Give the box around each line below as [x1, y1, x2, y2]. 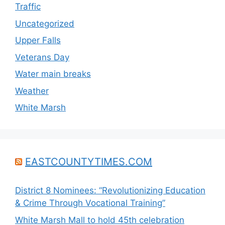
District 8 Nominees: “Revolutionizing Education [15, 185, 205, 196]
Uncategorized [15, 18, 74, 29]
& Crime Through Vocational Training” [15, 198, 165, 208]
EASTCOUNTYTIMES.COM [25, 156, 152, 168]
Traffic [15, 2, 41, 12]
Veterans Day [15, 52, 69, 62]
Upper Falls [15, 35, 61, 46]
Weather [15, 85, 49, 96]
